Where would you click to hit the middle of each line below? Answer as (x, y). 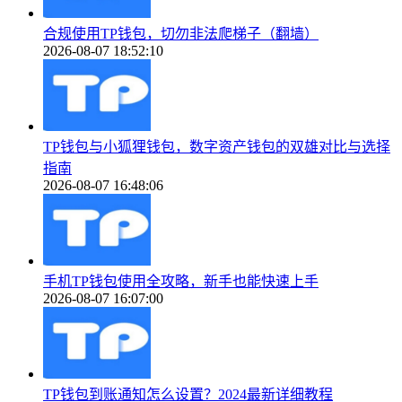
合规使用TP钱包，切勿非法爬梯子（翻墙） (181, 33)
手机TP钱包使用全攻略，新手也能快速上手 (181, 281)
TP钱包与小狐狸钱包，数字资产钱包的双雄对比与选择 (217, 146)
